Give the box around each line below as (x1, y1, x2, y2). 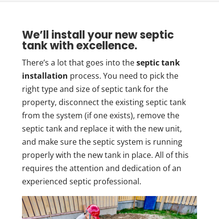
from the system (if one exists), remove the (22, 110, 179, 121)
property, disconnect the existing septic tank (22, 97, 186, 108)
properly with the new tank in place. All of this (22, 150, 189, 160)
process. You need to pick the (67, 70, 178, 81)
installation (22, 70, 68, 81)
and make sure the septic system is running (22, 136, 182, 147)
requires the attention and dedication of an (22, 163, 181, 174)
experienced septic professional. (22, 176, 141, 187)
